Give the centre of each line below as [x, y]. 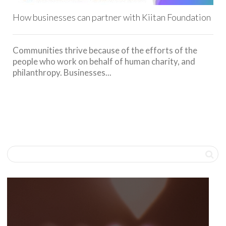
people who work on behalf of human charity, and [104, 61]
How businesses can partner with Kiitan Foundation [112, 17]
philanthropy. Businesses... [62, 72]
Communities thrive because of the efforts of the [105, 50]
